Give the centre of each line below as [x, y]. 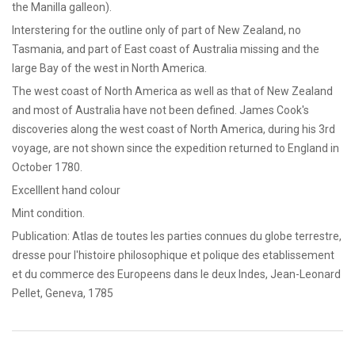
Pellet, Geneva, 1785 [63, 293]
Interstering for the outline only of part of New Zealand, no [157, 30]
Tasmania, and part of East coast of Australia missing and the [166, 49]
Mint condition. [48, 213]
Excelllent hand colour [66, 190]
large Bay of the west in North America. [109, 68]
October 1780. [47, 167]
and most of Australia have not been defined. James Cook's [160, 110]
